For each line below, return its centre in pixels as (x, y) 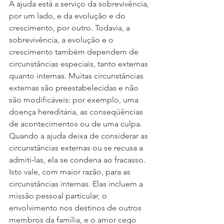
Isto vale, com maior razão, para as (71, 172)
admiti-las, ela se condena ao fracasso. (78, 160)
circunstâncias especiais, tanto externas (79, 64)
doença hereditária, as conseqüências (77, 112)
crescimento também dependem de (75, 52)
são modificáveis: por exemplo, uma (75, 100)
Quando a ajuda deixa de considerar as (79, 136)
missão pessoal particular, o (59, 196)
